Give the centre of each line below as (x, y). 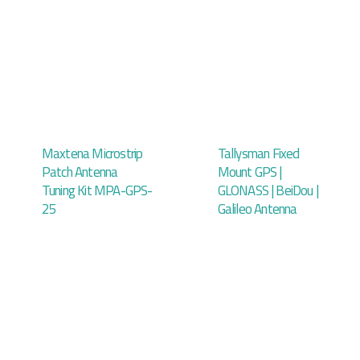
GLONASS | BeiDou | (268, 191)
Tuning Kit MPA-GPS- (97, 191)
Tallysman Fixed (258, 154)
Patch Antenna (80, 172)
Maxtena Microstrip (92, 154)
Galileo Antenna (257, 209)
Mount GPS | (250, 172)
